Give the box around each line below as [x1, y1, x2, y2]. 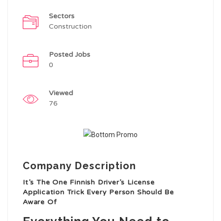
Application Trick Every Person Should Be [23, 188, 174, 197]
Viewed [49, 89, 73, 98]
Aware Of [23, 198, 57, 207]
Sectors [49, 12, 74, 21]
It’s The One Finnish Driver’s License [23, 178, 155, 187]
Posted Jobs [49, 50, 90, 59]
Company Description [23, 160, 136, 172]
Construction [49, 22, 92, 31]
